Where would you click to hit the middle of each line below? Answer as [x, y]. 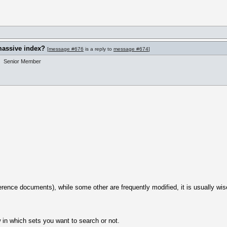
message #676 [66, 49]
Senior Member [22, 61]
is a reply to [99, 49]
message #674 [131, 49]
